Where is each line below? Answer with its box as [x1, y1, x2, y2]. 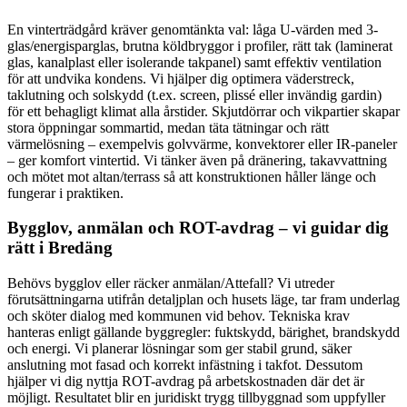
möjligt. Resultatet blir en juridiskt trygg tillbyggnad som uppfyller [7, 390, 385, 405]
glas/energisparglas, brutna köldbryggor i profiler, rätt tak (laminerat [7, 37, 392, 54]
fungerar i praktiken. [7, 184, 124, 201]
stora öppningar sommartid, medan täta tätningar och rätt [7, 119, 329, 135]
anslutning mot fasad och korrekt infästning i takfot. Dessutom [7, 357, 362, 372]
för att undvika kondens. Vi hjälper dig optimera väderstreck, [7, 70, 354, 86]
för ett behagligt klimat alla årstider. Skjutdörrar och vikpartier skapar [7, 103, 400, 119]
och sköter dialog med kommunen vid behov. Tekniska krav [7, 308, 350, 323]
